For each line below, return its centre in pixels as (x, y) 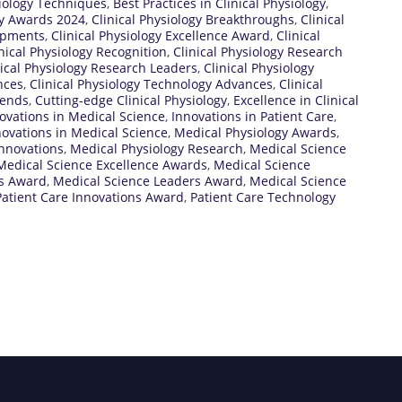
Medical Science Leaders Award (148, 180)
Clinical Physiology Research (258, 51)
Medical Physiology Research (157, 148)
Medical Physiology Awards (255, 132)
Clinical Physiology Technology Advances (151, 83)
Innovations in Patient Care (253, 116)
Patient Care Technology (263, 197)
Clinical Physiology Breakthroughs (193, 19)
